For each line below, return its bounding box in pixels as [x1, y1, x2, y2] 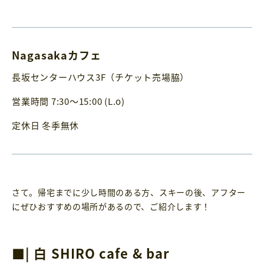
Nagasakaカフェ [12, 47, 101, 62]
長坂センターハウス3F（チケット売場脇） [12, 71, 189, 84]
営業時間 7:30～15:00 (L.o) [12, 95, 125, 108]
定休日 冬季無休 [12, 119, 79, 132]
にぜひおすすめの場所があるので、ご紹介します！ [12, 200, 211, 213]
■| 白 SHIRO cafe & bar [12, 243, 170, 262]
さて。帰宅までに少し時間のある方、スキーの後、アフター [12, 186, 246, 199]
